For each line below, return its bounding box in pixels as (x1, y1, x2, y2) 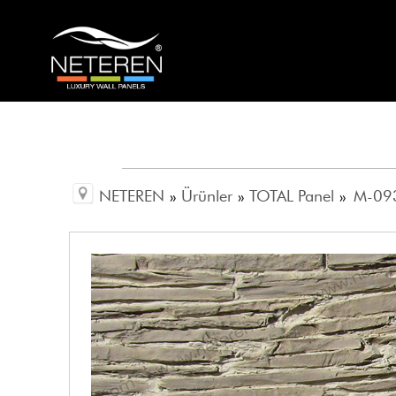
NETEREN (99, 187, 165, 206)
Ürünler (181, 187, 233, 206)
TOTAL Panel (249, 187, 335, 206)
